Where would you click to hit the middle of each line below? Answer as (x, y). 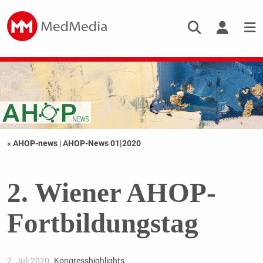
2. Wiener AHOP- (111, 193)
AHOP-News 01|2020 (102, 144)
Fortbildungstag (102, 223)
